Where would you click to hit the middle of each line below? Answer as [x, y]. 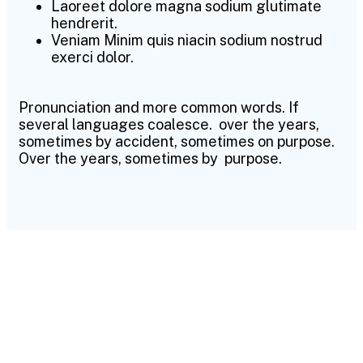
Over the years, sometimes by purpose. [150, 158]
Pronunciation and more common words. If [159, 107]
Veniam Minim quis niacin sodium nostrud [187, 40]
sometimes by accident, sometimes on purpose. [177, 141]
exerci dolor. [92, 57]
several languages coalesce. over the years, [169, 124]
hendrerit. [84, 23]
